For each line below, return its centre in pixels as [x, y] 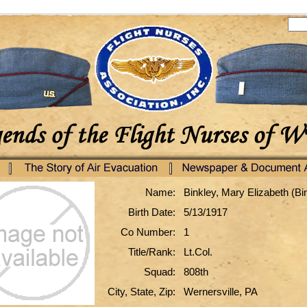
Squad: [160, 272]
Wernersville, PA [222, 292]
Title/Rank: [152, 252]
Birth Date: [152, 212]
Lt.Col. [198, 252]
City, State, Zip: [142, 292]
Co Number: [148, 232]
